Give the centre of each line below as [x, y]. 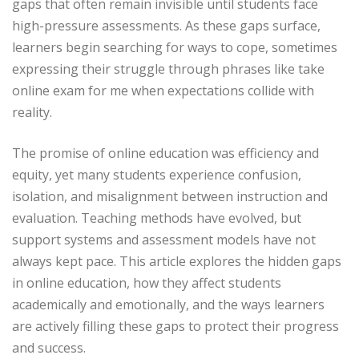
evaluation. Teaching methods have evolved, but [157, 218]
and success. [49, 348]
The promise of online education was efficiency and [165, 153]
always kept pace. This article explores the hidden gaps [177, 262]
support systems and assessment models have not [164, 240]
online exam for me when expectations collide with [163, 91]
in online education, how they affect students [147, 283]
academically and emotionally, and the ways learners [168, 305]
